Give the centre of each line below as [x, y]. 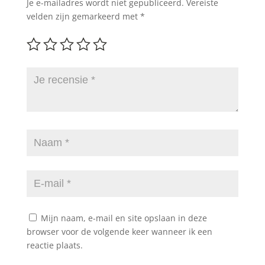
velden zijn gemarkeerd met [83, 17]
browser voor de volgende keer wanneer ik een [119, 232]
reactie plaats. [54, 245]
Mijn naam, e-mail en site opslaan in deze [124, 218]
